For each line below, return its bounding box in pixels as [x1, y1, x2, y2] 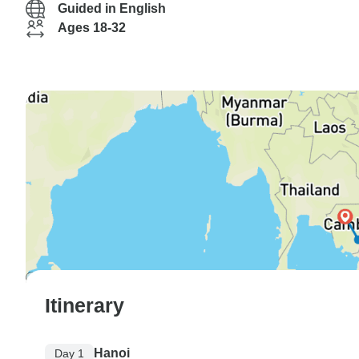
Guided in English [58, 2, 166, 15]
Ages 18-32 [58, 21, 126, 34]
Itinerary [45, 293, 124, 317]
